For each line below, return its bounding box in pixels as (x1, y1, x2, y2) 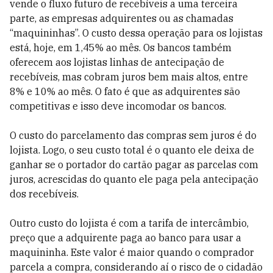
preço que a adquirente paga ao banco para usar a (10, 232, 241, 244)
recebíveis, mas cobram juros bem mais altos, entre (10, 71, 248, 83)
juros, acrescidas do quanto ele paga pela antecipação (10, 173, 258, 185)
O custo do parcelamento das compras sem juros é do (10, 129, 257, 141)
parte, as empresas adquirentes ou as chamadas (10, 12, 233, 24)
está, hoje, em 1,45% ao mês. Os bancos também (10, 41, 232, 54)
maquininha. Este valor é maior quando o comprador (10, 246, 254, 258)
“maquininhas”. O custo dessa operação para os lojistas (10, 27, 263, 39)
